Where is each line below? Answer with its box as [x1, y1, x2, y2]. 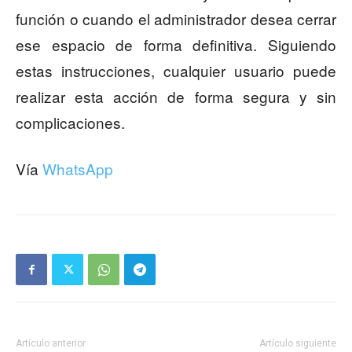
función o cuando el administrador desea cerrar [16, 8, 336, 30]
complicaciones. [16, 112, 125, 134]
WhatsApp [42, 158, 113, 180]
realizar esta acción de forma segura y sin [16, 86, 336, 108]
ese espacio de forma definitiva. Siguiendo [16, 34, 336, 56]
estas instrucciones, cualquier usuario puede [16, 60, 336, 82]
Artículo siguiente [259, 338, 336, 350]
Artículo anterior [16, 338, 86, 350]
